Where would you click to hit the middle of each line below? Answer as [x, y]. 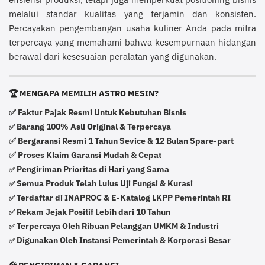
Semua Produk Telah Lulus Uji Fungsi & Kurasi [105, 183]
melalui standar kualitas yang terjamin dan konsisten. [132, 14]
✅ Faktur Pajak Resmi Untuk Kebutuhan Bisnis [98, 112]
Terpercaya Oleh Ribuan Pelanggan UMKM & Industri [118, 226]
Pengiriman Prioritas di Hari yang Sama [93, 169]
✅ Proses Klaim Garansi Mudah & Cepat [85, 155]
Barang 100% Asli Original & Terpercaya [94, 126]
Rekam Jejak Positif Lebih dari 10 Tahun [93, 211]
